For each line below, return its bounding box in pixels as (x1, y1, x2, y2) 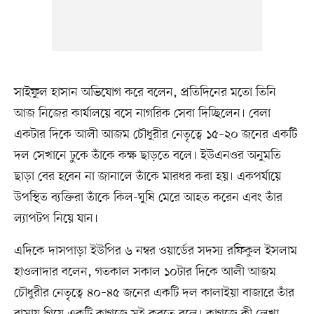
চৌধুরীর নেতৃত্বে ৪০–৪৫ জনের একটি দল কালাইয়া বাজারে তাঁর (13, 285, 294, 302)
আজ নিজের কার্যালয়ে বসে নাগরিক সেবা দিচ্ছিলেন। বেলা (13, 105, 271, 123)
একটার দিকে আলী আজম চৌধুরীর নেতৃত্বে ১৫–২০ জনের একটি (13, 126, 297, 144)
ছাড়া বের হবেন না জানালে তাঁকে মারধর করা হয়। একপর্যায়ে (13, 168, 281, 186)
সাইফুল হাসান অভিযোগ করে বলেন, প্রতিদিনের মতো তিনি (13, 84, 276, 102)
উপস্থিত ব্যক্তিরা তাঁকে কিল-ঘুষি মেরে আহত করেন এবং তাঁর (13, 189, 282, 207)
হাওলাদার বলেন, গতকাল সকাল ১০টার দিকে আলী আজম (13, 264, 276, 281)
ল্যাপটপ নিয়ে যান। (13, 210, 98, 228)
